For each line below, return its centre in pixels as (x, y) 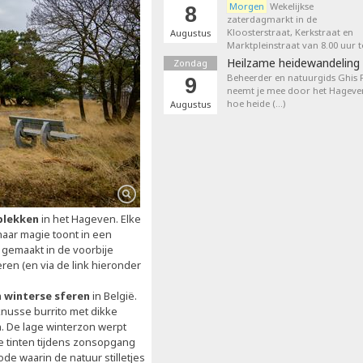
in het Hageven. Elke (90, 219)
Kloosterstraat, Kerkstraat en (290, 32)
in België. (113, 296)
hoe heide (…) (256, 103)
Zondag (190, 63)
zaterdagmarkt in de (272, 19)
